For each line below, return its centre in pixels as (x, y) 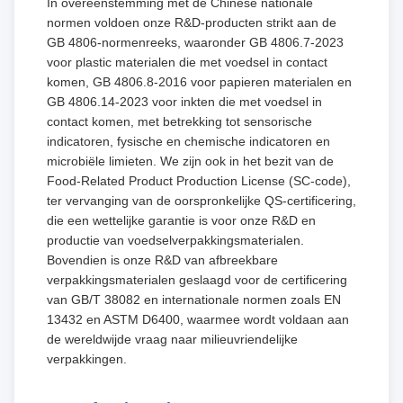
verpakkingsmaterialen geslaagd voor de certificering (197, 279)
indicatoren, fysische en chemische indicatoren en (188, 141)
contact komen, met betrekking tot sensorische (179, 121)
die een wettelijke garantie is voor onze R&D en (181, 220)
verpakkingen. (87, 358)
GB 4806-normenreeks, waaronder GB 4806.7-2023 (195, 42)
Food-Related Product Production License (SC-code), (199, 180)
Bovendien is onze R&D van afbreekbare (162, 260)
